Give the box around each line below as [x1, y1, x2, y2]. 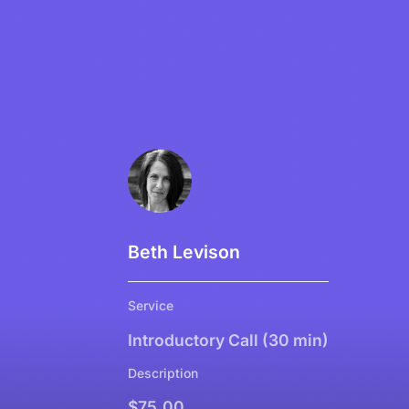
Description [128, 364, 198, 381]
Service [128, 298, 173, 314]
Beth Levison [128, 241, 240, 263]
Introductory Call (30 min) [128, 330, 329, 350]
